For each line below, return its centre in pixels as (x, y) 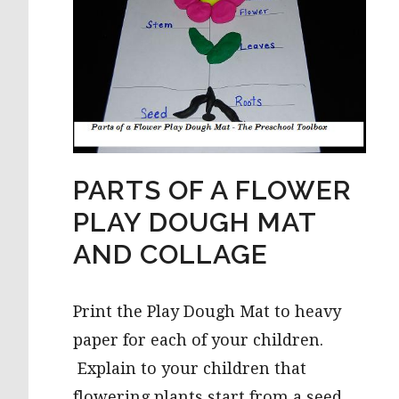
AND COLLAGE (171, 255)
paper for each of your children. (198, 340)
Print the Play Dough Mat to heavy (207, 312)
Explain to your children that (190, 369)
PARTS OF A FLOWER (212, 191)
